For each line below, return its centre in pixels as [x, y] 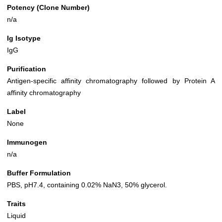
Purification [27, 69]
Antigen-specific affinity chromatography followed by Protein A [111, 81]
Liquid [16, 216]
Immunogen [27, 142]
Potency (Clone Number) [48, 8]
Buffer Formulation [39, 173]
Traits [16, 204]
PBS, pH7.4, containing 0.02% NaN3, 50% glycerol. [87, 185]
